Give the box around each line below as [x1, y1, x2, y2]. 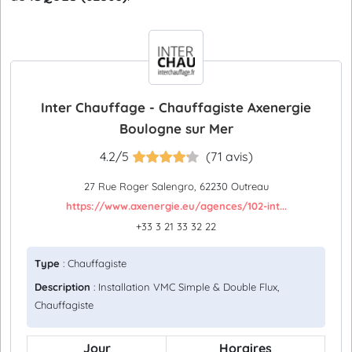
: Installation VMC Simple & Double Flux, [90, 280, 280, 293]
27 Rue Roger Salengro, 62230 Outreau [83, 180, 269, 192]
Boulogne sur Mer [119, 120, 233, 137]
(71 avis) [205, 148, 253, 164]
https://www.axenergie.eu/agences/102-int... [65, 200, 287, 212]
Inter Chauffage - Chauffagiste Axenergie [41, 99, 311, 115]
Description [35, 280, 90, 293]
